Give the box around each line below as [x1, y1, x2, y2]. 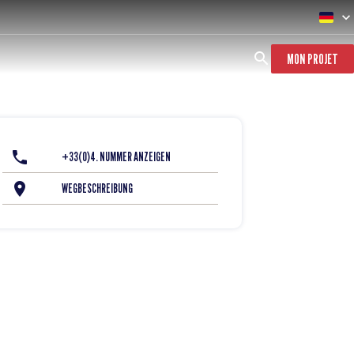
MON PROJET [287, 50, 338, 67]
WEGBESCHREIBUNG [61, 181, 133, 196]
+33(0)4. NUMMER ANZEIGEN [61, 149, 171, 164]
